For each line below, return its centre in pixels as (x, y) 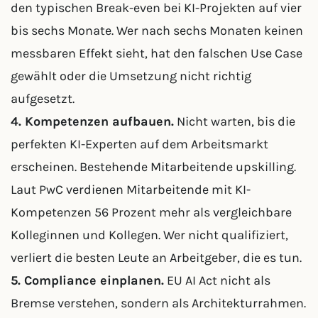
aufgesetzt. (43, 99)
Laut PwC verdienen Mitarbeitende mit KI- (131, 190)
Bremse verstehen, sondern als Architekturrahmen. (158, 303)
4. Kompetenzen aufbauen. (92, 121)
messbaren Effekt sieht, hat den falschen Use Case (157, 53)
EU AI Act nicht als (217, 280)
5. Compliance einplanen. (87, 280)
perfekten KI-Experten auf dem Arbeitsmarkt (139, 144)
